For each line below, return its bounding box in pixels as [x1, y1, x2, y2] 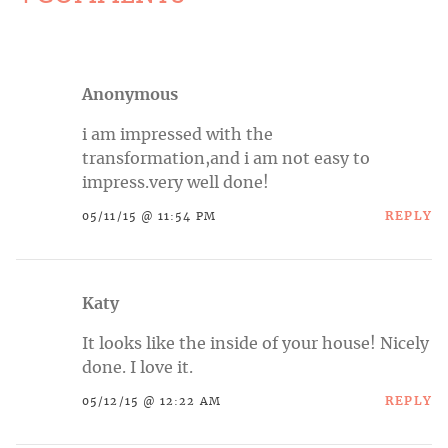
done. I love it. [82, 359, 193, 376]
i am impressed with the [82, 126, 273, 143]
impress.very [82, 174, 183, 191]
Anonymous [82, 86, 178, 103]
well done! [183, 174, 269, 191]
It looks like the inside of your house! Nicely [82, 335, 429, 352]
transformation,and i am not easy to [82, 150, 370, 167]
